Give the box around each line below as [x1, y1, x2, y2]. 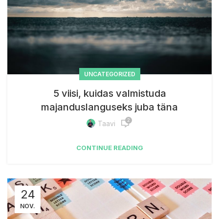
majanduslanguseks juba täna [41, 101, 178, 113]
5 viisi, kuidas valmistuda [53, 87, 166, 99]
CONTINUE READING [76, 143, 143, 152]
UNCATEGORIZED [84, 70, 135, 78]
